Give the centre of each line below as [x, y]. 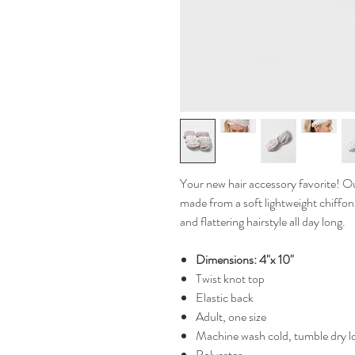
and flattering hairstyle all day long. [263, 221]
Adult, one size [231, 317]
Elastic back [225, 298]
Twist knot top [230, 279]
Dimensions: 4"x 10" [245, 260]
